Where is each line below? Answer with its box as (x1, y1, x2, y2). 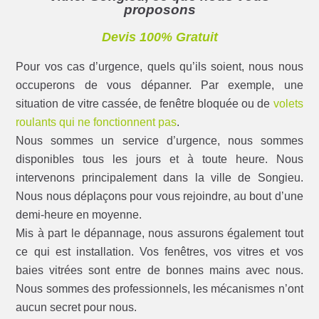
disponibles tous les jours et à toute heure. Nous (16, 153, 303, 166)
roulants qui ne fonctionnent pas (16, 116, 177, 129)
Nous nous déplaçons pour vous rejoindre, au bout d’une (16, 190, 303, 203)
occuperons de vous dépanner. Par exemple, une (16, 79, 303, 92)
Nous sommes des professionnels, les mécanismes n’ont (16, 283, 303, 296)
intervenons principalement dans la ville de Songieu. (16, 172, 303, 184)
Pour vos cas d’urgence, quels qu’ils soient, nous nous (16, 61, 303, 73)
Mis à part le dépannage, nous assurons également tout (16, 227, 303, 240)
